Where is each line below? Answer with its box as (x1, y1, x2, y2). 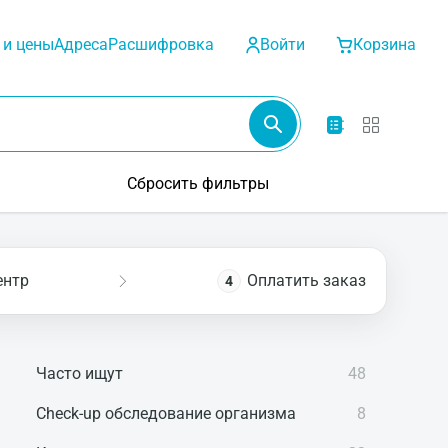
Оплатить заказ (246, 271, 366, 290)
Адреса (54, 35, 108, 54)
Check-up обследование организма (36, 404, 296, 423)
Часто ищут (36, 364, 123, 383)
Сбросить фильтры (127, 174, 269, 193)
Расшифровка (108, 35, 214, 54)
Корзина (353, 35, 416, 54)
